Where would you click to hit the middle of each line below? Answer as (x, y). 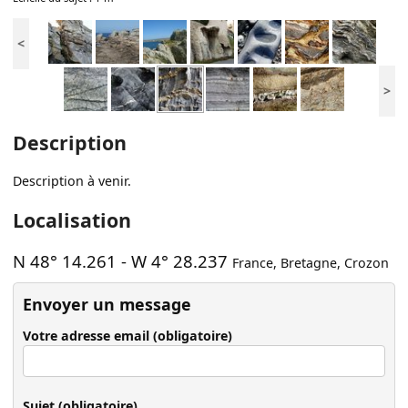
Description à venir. (72, 181)
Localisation (72, 219)
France (253, 262)
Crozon (367, 262)
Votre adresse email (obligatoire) (128, 335)
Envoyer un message (107, 304)
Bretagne (309, 262)
